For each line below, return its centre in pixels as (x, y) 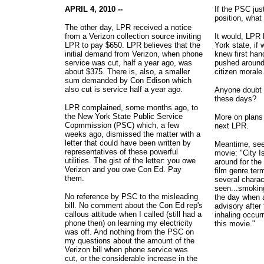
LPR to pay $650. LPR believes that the (133, 45)
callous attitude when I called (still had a (133, 214)
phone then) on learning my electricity (129, 223)
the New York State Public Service (124, 116)
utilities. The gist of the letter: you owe (130, 161)
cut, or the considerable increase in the (131, 258)
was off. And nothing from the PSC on (129, 232)
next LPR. (232, 126)
